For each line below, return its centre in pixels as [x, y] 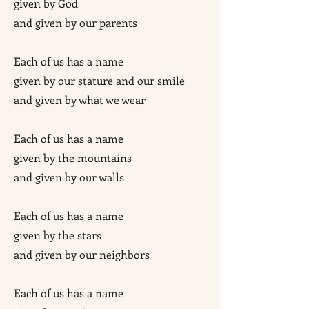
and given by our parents [76, 22]
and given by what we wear [80, 100]
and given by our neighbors [82, 254]
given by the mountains [73, 158]
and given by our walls [69, 177]
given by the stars [58, 235]
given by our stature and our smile [99, 80]
